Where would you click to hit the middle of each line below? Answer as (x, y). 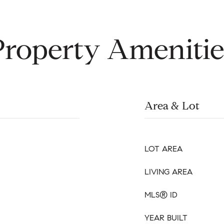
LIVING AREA (168, 172)
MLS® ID (161, 195)
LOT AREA (163, 149)
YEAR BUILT (166, 218)
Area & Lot (172, 106)
